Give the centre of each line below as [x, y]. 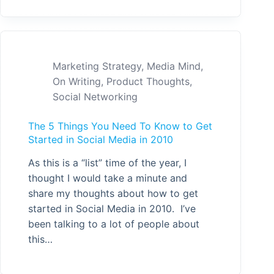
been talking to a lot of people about [114, 224]
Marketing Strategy [97, 66]
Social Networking [95, 96]
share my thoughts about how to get [113, 193]
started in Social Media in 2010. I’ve [112, 208]
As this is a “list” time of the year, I [107, 162]
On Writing [77, 81]
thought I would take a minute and [108, 178]
